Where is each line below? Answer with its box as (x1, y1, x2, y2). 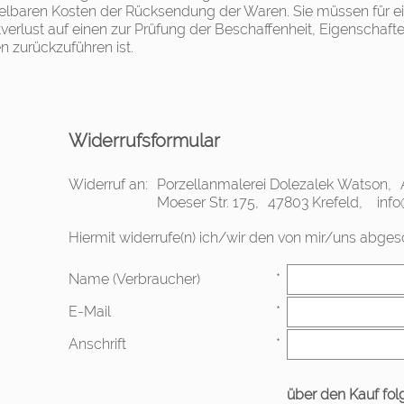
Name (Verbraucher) (68, 271, 200, 288)
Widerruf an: (68, 176, 151, 193)
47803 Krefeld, (267, 194, 363, 211)
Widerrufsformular (68, 130, 220, 151)
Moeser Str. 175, (156, 194, 259, 211)
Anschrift (68, 335, 126, 353)
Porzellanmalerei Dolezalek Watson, (156, 176, 391, 193)
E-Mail (68, 303, 111, 320)
